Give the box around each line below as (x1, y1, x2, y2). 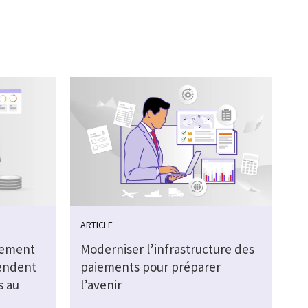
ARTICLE (80, 219, 113, 232)
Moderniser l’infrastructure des (80, 241, 254, 258)
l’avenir (80, 276, 122, 294)
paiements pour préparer (80, 258, 221, 276)
